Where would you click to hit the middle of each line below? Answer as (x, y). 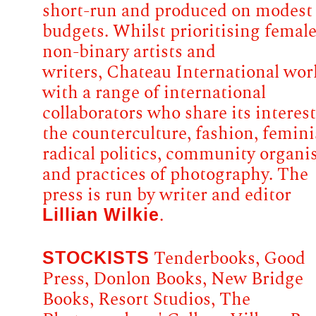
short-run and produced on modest (177, 11)
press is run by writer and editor (167, 195)
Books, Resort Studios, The (146, 300)
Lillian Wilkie (101, 216)
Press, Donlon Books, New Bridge (173, 279)
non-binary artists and (129, 52)
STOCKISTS (96, 259)
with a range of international (154, 93)
